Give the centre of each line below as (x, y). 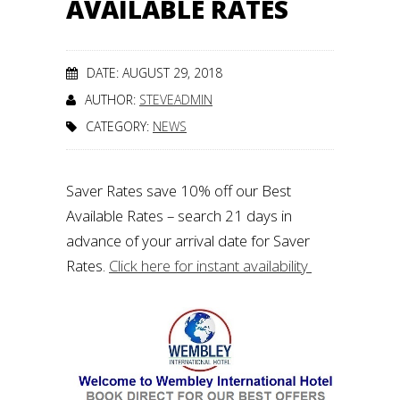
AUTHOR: (112, 100)
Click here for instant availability (210, 266)
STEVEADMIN (176, 100)
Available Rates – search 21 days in (179, 216)
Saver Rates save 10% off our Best (179, 191)
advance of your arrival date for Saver (188, 241)
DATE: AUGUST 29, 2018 (154, 73)
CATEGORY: (119, 126)
